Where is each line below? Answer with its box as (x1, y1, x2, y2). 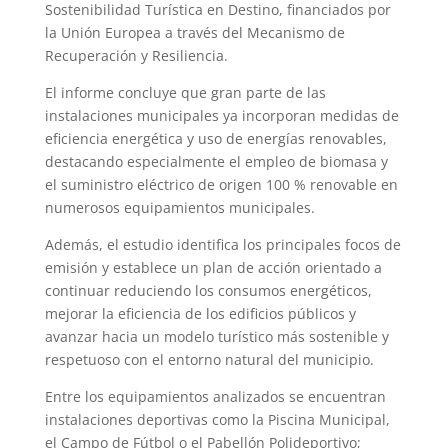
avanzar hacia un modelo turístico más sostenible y (44, 326, 389, 346)
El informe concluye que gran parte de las (44, 82, 326, 102)
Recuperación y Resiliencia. (44, 45, 228, 65)
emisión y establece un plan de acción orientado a (44, 257, 382, 277)
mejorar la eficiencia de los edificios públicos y (44, 303, 356, 323)
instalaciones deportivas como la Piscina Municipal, (44, 409, 390, 429)
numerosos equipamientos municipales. (44, 197, 315, 217)
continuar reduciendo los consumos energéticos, (44, 280, 372, 300)
